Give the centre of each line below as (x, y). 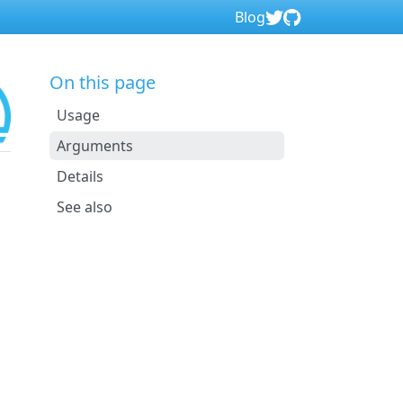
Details (80, 176)
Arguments (94, 146)
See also (84, 207)
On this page (102, 82)
